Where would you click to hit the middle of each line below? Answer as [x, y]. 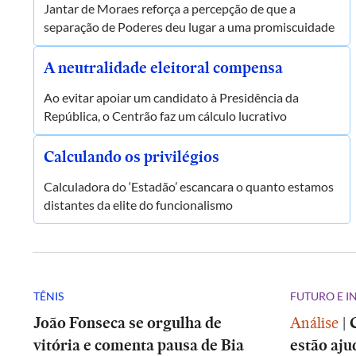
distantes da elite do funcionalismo [138, 205]
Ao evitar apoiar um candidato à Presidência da [171, 97]
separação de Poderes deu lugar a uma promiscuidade [189, 27]
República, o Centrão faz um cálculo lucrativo [165, 116]
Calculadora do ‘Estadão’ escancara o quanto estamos [189, 186]
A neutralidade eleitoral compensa [163, 68]
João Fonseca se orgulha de [128, 323]
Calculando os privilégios [132, 157]
